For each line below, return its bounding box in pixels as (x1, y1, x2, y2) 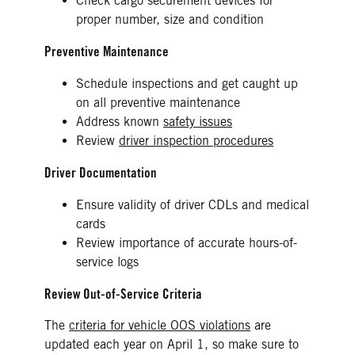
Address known (76, 113, 163, 129)
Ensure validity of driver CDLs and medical (76, 197, 309, 212)
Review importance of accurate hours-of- (76, 235, 297, 250)
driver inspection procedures (119, 132, 273, 148)
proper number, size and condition (76, 11, 264, 27)
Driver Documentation (44, 164, 157, 181)
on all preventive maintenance (76, 94, 240, 110)
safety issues (163, 113, 232, 129)
